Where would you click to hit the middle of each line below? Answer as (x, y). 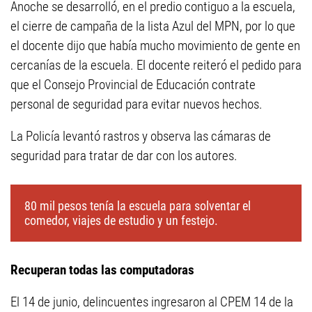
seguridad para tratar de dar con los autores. (124, 156)
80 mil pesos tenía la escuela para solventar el (138, 206)
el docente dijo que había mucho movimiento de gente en (155, 46)
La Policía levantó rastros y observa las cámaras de (141, 136)
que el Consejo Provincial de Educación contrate (133, 85)
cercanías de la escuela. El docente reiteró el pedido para (156, 65)
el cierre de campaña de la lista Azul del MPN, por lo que (153, 26)
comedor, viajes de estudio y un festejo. (121, 220)
